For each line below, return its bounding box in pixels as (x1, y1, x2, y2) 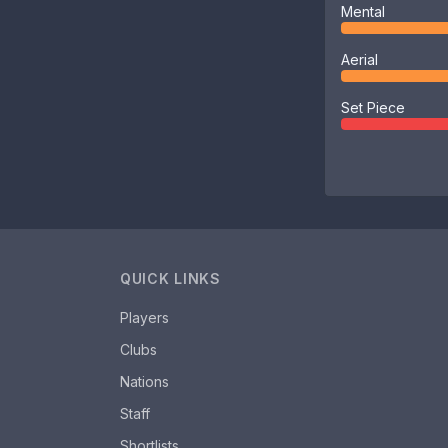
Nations (120, 373, 169, 390)
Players (120, 309, 169, 326)
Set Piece (341, 99, 405, 116)
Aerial (341, 51, 378, 68)
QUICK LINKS (120, 270, 221, 287)
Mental (341, 3, 385, 20)
